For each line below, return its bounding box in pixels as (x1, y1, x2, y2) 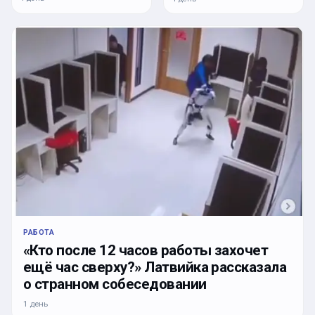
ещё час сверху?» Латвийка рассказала (23, 259, 287, 276)
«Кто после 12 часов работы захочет (23, 242, 269, 259)
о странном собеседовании (23, 276, 207, 293)
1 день (23, 299, 48, 309)
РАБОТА (23, 228, 55, 238)
